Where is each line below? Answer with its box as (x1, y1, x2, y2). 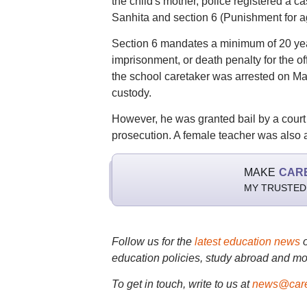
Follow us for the (111, 236, 195, 247)
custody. (111, 87, 151, 99)
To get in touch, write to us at (111, 278, 249, 290)
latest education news (194, 236, 300, 247)
